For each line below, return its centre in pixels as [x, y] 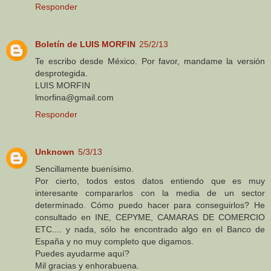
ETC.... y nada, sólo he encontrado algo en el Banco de [150, 230]
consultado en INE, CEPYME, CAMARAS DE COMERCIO [150, 217]
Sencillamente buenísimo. [84, 169]
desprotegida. [61, 73]
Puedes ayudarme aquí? [82, 254]
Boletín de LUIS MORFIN [85, 44]
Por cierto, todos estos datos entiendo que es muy [150, 181]
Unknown [55, 152]
